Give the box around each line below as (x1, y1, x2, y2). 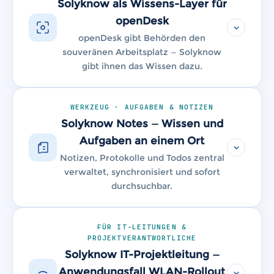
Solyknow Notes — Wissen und (61, 117, 223, 130)
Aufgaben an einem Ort (80, 134, 204, 147)
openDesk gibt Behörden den (78, 32, 206, 44)
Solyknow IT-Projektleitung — (64, 248, 220, 261)
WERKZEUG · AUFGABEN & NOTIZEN (70, 103, 214, 112)
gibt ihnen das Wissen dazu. (81, 61, 202, 72)
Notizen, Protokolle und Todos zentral (59, 152, 224, 164)
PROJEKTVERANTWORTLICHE (87, 234, 197, 243)
